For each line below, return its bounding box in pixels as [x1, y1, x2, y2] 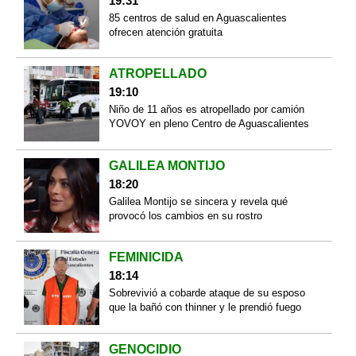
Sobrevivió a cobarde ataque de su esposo [108, 287, 305, 300]
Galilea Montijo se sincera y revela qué [108, 195, 288, 207]
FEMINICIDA [108, 250, 184, 265]
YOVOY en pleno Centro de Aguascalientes [108, 118, 309, 130]
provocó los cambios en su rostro [108, 209, 262, 222]
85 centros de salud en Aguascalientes [108, 11, 287, 24]
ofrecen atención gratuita [108, 25, 222, 38]
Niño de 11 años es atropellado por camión [108, 103, 304, 116]
